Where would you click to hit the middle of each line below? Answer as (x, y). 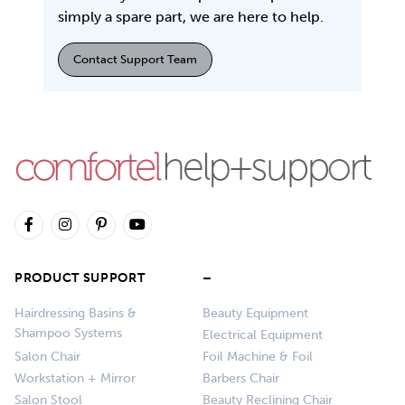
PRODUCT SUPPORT (80, 278)
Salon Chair (47, 357)
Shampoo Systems (68, 334)
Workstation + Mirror (75, 379)
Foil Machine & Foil (258, 357)
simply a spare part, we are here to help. (191, 16)
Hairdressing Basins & (75, 314)
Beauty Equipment (255, 314)
